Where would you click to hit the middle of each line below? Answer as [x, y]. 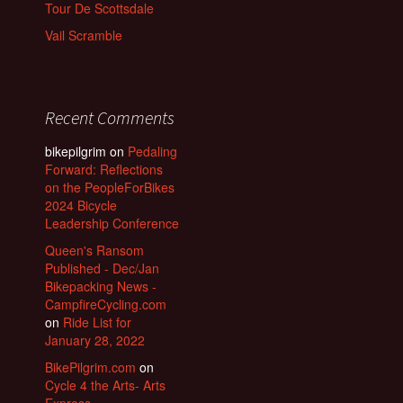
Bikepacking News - [101, 287]
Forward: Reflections [104, 170]
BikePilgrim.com [90, 367]
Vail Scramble [84, 36]
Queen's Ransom [94, 251]
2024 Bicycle [81, 206]
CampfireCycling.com [106, 304]
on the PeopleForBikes [110, 188]
